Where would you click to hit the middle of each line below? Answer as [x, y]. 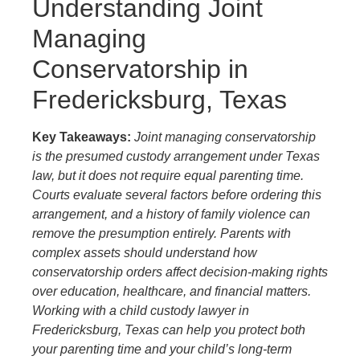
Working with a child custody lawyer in [141, 311]
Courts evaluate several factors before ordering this [177, 195]
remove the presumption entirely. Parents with [162, 234]
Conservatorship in [140, 70]
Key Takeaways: [82, 137]
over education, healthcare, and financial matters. [172, 292]
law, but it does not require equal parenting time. [168, 176]
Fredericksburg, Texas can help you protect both [169, 330]
